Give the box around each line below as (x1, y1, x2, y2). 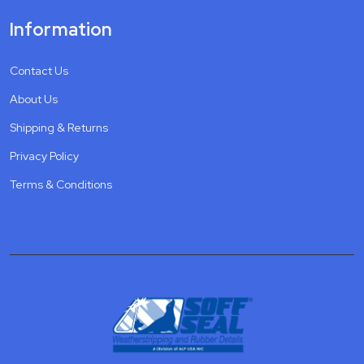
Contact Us (10, 63, 68, 78)
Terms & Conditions (10, 176, 112, 192)
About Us (10, 91, 58, 106)
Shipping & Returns (10, 119, 108, 135)
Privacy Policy (10, 148, 79, 163)
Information (10, 17, 113, 41)
